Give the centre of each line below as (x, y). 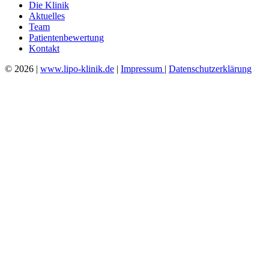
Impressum (143, 68)
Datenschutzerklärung (210, 68)
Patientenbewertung (66, 37)
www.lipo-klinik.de (77, 68)
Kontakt (44, 48)
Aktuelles (47, 16)
